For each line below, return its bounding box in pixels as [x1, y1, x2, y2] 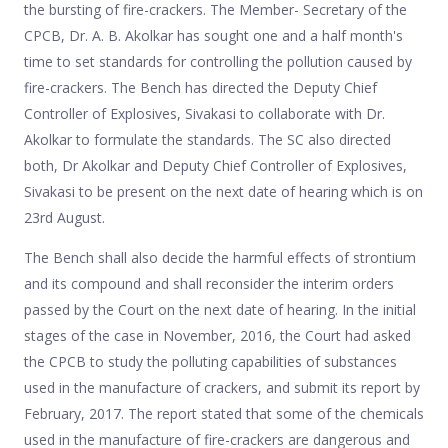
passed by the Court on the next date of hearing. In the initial [24, 299, 416, 319]
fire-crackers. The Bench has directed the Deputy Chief [24, 77, 377, 97]
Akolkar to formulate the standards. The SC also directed [24, 129, 391, 149]
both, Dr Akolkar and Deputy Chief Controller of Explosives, [24, 155, 407, 175]
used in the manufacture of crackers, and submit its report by [24, 377, 420, 397]
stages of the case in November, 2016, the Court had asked [24, 325, 411, 345]
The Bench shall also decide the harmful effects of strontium [24, 247, 416, 267]
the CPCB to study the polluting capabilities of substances [24, 351, 397, 371]
